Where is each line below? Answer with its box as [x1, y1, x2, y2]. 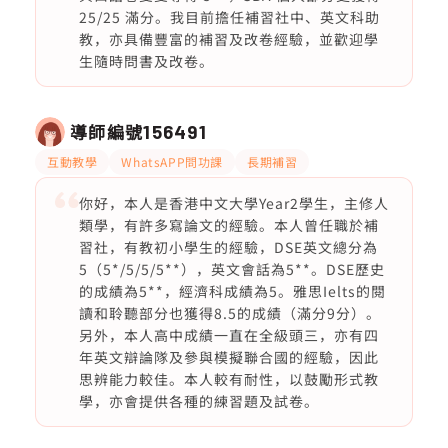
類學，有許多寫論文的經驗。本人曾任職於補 [78, 215, 379, 235]
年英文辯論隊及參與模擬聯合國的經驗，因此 [78, 347, 379, 367]
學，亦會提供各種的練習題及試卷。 [78, 391, 319, 411]
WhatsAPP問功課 [121, 153, 224, 170]
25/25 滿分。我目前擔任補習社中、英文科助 [78, 7, 380, 27]
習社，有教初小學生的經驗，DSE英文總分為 [78, 237, 378, 257]
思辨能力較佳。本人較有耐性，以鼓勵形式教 [78, 369, 379, 389]
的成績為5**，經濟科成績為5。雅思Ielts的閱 [78, 281, 386, 301]
